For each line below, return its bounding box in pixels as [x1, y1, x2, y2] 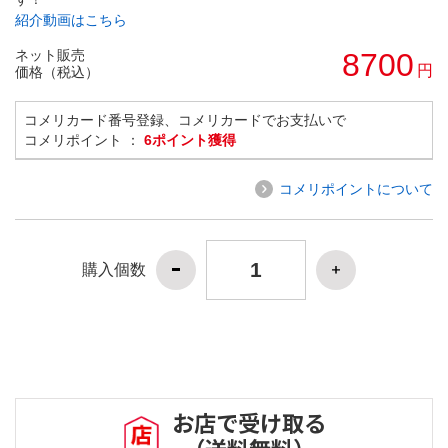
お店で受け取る [172, 406, 326, 439]
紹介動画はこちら [15, 11, 127, 28]
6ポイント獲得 [144, 131, 236, 148]
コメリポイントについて [279, 180, 433, 197]
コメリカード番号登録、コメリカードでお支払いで [24, 111, 346, 128]
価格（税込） [15, 63, 99, 80]
